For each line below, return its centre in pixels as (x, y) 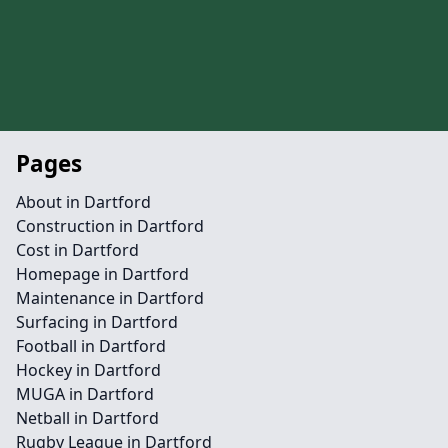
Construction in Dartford (110, 226)
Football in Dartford (91, 346)
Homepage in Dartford (102, 274)
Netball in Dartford (87, 418)
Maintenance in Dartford (110, 298)
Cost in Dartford (77, 250)
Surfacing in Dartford (97, 322)
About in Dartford (83, 202)
